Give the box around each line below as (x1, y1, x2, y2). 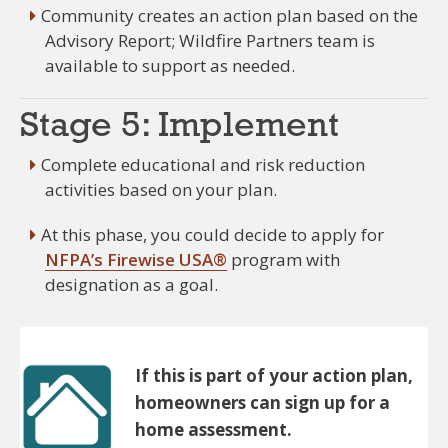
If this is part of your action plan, (135, 364, 413, 388)
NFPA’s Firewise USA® (45, 248, 227, 272)
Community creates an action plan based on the (41, 4, 418, 28)
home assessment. (135, 418, 292, 442)
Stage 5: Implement (20, 109, 339, 146)
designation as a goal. (45, 273, 218, 297)
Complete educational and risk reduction (41, 153, 365, 177)
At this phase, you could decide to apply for (41, 223, 384, 247)
